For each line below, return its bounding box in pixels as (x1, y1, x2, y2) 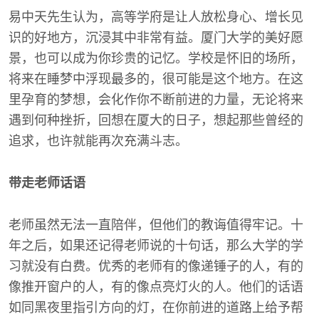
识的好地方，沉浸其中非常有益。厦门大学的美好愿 (9, 31, 303, 45)
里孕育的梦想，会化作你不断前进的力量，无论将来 (9, 93, 303, 107)
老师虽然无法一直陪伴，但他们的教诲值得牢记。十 (9, 218, 303, 232)
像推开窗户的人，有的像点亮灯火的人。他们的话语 (9, 280, 303, 294)
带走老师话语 (9, 176, 85, 190)
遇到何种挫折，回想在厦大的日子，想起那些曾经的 (9, 113, 303, 127)
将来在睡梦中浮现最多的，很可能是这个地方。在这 (9, 72, 303, 86)
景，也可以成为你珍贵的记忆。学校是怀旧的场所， (9, 51, 303, 66)
